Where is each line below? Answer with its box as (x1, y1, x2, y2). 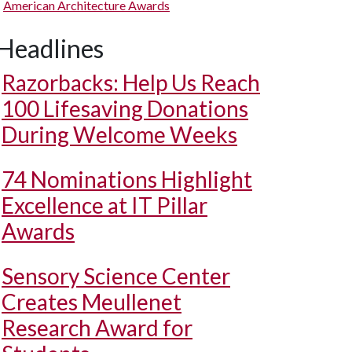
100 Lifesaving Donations (2, 95, 248, 122)
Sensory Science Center (2, 262, 230, 289)
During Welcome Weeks (2, 121, 237, 148)
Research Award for (2, 314, 192, 341)
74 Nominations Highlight (2, 166, 252, 192)
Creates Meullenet (2, 288, 181, 315)
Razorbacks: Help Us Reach (2, 69, 260, 96)
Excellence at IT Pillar (2, 192, 207, 218)
